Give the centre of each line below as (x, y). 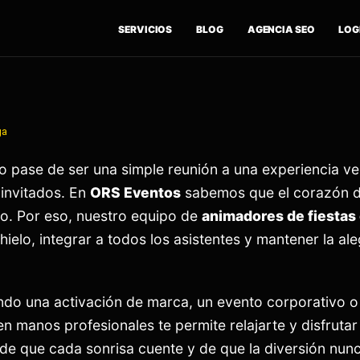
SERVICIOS (145, 29)
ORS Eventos (135, 192)
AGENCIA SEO (281, 29)
